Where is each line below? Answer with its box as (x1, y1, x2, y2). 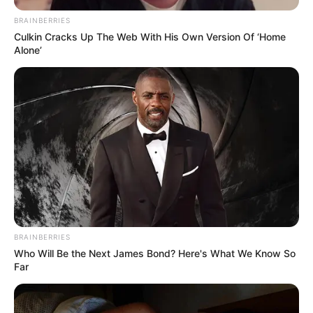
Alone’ (14, 43, 42, 56)
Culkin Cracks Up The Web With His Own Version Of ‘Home (14, 30, 286, 43)
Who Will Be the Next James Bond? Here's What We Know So (14, 247, 296, 260)
